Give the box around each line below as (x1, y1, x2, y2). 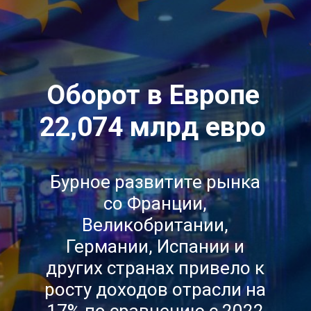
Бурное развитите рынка (50, 171, 261, 192)
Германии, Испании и (66, 235, 245, 257)
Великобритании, (82, 214, 229, 235)
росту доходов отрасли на (44, 278, 267, 300)
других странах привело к (46, 257, 265, 278)
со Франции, (103, 192, 208, 214)
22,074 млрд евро (40, 110, 267, 143)
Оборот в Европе (46, 78, 260, 111)
